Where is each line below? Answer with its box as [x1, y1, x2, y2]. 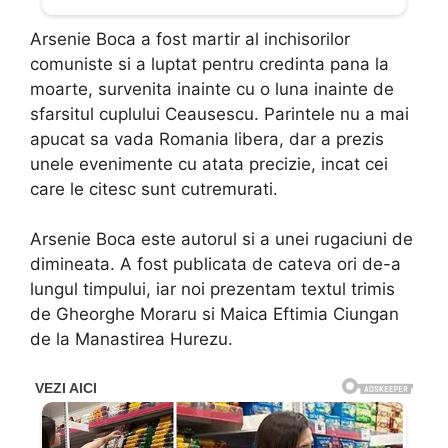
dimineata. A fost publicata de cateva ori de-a [30, 254, 401, 275]
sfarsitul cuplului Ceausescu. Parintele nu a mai [30, 103, 409, 124]
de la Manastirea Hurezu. [30, 329, 233, 350]
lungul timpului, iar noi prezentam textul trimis [30, 279, 395, 300]
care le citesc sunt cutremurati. [30, 178, 278, 199]
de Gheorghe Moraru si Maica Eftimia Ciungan [30, 304, 399, 325]
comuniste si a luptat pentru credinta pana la [30, 53, 389, 74]
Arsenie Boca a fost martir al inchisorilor [30, 28, 350, 49]
